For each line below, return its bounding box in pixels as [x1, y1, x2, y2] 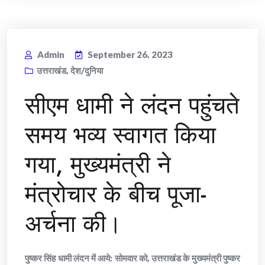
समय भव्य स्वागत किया [25, 118, 216, 152]
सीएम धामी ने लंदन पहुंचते [25, 88, 240, 122]
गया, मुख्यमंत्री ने [25, 147, 171, 182]
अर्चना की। [25, 206, 122, 241]
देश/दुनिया [70, 65, 103, 76]
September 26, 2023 [88, 49, 173, 60]
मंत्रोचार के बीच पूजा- [25, 177, 206, 211]
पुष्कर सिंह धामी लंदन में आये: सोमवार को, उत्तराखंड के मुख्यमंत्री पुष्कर [25, 253, 240, 263]
